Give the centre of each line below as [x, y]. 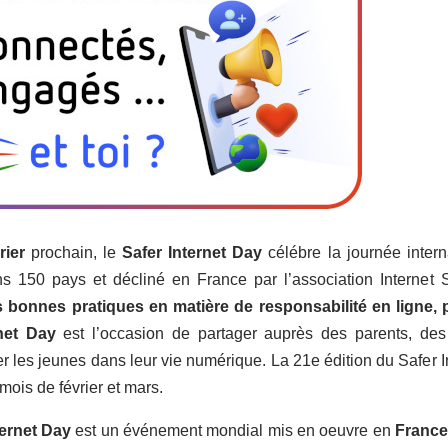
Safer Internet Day [192, 252]
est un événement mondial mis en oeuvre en [231, 430]
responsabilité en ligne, [348, 306]
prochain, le [74, 252]
